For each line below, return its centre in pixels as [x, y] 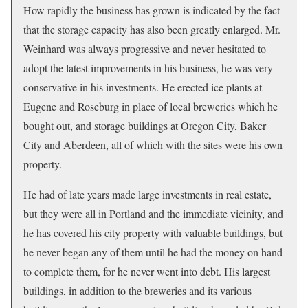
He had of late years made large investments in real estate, [147, 194]
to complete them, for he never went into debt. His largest [147, 271]
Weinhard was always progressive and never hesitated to [145, 48]
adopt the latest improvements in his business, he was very [148, 68]
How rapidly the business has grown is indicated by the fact [152, 10]
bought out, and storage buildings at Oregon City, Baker [145, 125]
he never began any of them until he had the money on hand [153, 252]
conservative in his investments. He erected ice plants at [143, 87]
